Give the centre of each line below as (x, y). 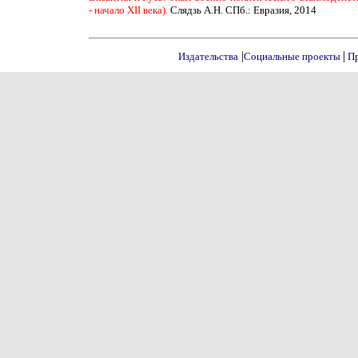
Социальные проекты (293, 56)
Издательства (208, 56)
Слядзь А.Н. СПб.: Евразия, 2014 (243, 10)
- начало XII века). (129, 10)
